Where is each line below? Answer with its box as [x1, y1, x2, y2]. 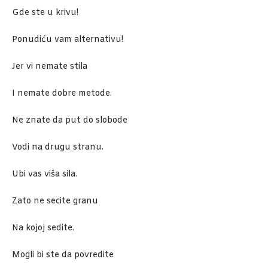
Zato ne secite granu [12, 196, 98, 208]
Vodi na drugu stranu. [12, 142, 103, 154]
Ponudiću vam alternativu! [12, 34, 123, 46]
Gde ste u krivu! [12, 7, 78, 19]
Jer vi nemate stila [12, 61, 87, 73]
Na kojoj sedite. [12, 223, 74, 234]
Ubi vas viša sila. [12, 169, 77, 181]
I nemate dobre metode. [12, 88, 112, 100]
